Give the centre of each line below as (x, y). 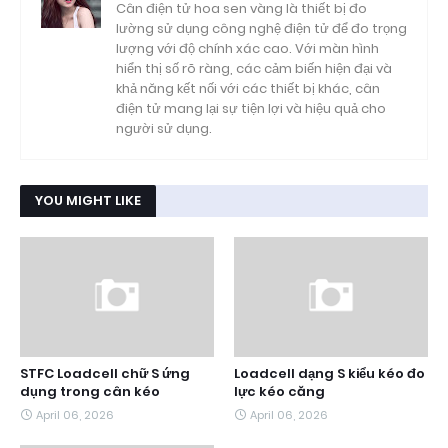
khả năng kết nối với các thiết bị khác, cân (248, 88)
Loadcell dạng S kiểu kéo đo (329, 373)
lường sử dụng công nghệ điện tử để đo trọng (261, 28)
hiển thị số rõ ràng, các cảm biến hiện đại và (254, 68)
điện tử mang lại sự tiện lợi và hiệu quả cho (251, 108)
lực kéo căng (279, 391)
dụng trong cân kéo (90, 391)
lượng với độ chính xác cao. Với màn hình (247, 48)
